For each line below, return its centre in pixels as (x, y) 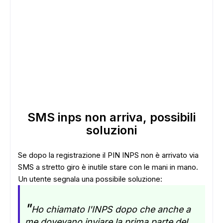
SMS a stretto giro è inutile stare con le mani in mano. (109, 167)
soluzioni (111, 130)
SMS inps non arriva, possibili (111, 117)
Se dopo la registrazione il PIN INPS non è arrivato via (108, 155)
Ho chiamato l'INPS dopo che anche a (111, 209)
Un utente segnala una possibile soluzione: (90, 179)
